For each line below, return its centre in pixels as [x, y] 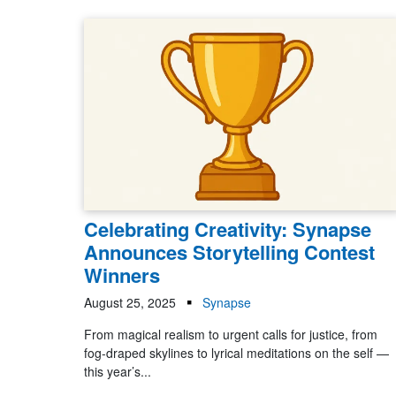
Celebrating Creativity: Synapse [228, 229]
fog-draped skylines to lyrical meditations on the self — [237, 353]
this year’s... [118, 372]
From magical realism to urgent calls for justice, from [231, 335]
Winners [122, 275]
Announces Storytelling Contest [230, 252]
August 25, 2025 [130, 303]
